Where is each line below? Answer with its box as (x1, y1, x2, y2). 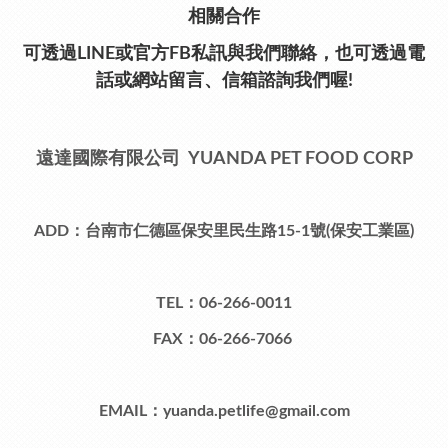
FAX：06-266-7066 (152, 331, 296, 348)
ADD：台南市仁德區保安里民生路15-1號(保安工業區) (34, 223, 414, 240)
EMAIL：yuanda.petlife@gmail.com (98, 403, 350, 420)
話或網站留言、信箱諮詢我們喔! (95, 72, 353, 91)
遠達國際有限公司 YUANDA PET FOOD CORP (35, 150, 413, 169)
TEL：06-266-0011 (156, 295, 292, 312)
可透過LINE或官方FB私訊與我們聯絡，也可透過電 (23, 45, 425, 64)
